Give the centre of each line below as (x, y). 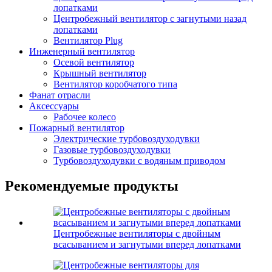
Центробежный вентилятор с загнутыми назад (150, 18)
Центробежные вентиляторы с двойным (137, 234)
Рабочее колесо (85, 117)
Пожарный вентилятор (77, 127)
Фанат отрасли (60, 95)
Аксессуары (54, 106)
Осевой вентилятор (94, 62)
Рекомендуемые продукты (92, 186)
